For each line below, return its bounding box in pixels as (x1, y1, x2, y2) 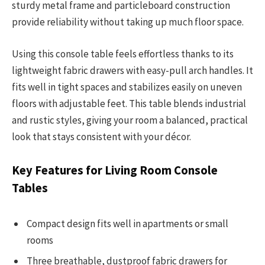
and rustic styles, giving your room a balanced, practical (12, 114, 248, 127)
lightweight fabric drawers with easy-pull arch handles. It (12, 64, 253, 77)
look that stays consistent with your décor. (12, 130, 191, 144)
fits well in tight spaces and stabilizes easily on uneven (12, 80, 242, 94)
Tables (12, 180, 48, 196)
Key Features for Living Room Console (12, 163, 218, 179)
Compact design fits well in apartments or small (27, 216, 228, 230)
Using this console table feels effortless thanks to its (12, 47, 234, 61)
